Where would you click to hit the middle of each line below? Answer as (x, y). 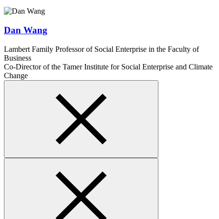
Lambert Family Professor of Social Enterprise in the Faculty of (101, 49)
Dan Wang (26, 30)
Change (16, 75)
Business (18, 58)
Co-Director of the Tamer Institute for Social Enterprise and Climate (108, 66)
